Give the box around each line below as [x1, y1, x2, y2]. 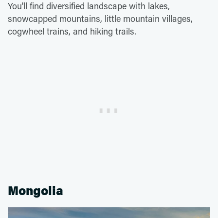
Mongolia [8, 183, 63, 199]
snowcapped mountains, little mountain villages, [8, 12, 193, 24]
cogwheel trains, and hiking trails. [8, 25, 136, 37]
